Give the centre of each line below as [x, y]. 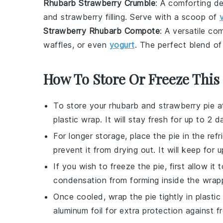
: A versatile [184, 31]
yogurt [122, 45]
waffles [58, 45]
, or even [91, 45]
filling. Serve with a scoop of [161, 17]
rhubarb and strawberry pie [162, 105]
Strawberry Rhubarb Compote [102, 31]
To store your [81, 105]
